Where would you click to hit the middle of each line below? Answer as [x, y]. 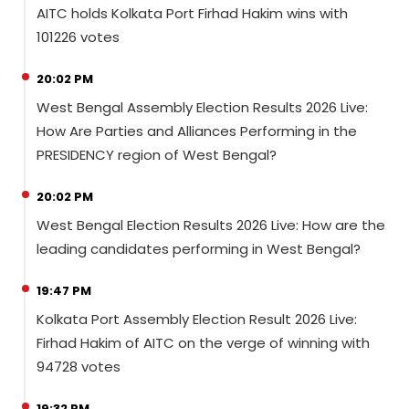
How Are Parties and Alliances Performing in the [197, 131]
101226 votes [78, 37]
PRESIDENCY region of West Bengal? [157, 155]
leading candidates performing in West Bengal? [199, 249]
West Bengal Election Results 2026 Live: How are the [211, 225]
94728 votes [79, 367]
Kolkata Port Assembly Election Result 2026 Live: [197, 319]
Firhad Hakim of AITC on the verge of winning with [203, 343]
